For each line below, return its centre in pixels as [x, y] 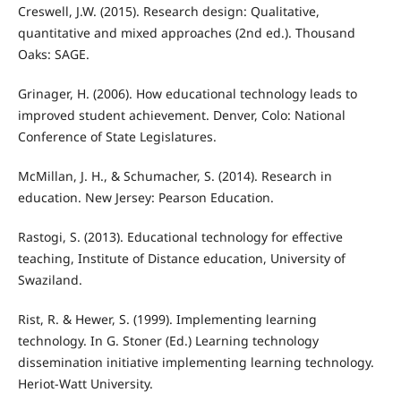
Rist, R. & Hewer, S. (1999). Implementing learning [167, 319]
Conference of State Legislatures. [117, 136]
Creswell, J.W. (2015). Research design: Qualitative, [168, 11]
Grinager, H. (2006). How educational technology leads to [187, 93]
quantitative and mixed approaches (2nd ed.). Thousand [186, 32]
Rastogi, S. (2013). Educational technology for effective [180, 236]
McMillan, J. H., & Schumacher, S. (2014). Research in [175, 175]
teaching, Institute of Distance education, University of [181, 258]
